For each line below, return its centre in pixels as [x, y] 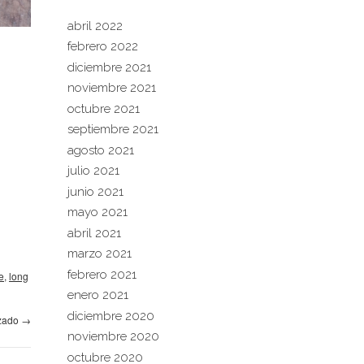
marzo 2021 [99, 253]
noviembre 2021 [111, 88]
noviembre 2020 [113, 336]
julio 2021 [93, 171]
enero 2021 [97, 295]
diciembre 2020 [110, 316]
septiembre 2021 [113, 129]
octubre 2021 [103, 108]
